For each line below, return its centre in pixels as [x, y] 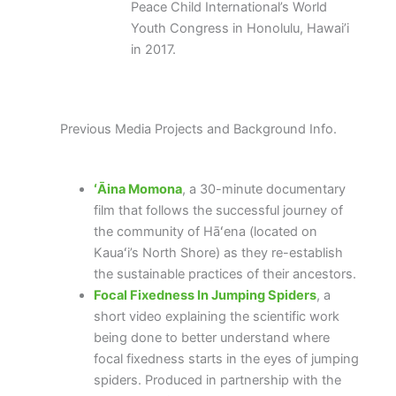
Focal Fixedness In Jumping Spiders [205, 295]
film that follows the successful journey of [218, 210]
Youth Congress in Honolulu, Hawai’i [240, 29]
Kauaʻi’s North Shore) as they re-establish [218, 252]
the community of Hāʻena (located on [205, 231]
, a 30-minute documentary [263, 189]
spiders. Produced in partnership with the [217, 380]
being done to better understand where [211, 337]
